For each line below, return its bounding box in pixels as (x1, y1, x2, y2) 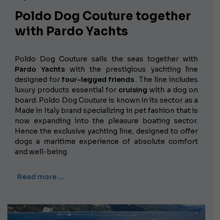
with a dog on (147, 85, 198, 95)
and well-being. (15, 147, 68, 157)
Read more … (17, 172, 64, 182)
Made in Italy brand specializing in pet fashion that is (15, 106, 198, 115)
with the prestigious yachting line (65, 65, 198, 74)
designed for (15, 75, 62, 84)
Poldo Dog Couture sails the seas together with (15, 55, 198, 64)
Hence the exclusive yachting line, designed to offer (15, 127, 198, 136)
